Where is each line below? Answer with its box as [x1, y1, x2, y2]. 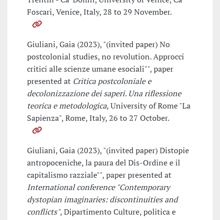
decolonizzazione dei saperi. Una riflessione [27, 88, 181, 99]
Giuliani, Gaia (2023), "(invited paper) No [27, 39, 170, 50]
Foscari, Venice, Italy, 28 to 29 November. [27, 6, 172, 18]
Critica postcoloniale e [73, 76, 151, 87]
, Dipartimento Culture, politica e [60, 206, 176, 218]
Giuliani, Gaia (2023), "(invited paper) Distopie [27, 145, 189, 156]
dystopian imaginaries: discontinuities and [27, 194, 178, 205]
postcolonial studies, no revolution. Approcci [27, 51, 184, 62]
